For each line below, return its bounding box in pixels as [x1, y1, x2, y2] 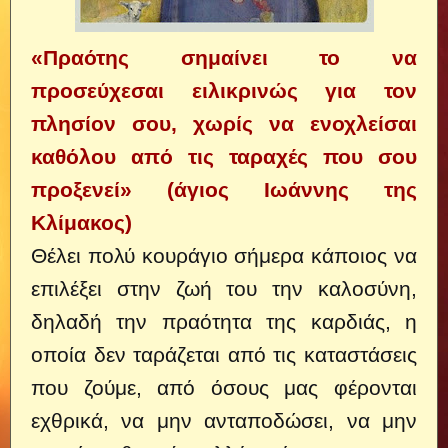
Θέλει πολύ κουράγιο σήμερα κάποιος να [31, 244, 417, 267]
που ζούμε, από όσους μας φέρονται [31, 376, 417, 399]
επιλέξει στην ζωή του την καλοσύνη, [31, 277, 417, 300]
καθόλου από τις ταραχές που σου [31, 145, 417, 168]
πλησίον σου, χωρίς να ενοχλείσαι [31, 112, 417, 135]
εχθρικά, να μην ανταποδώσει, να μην [31, 409, 417, 432]
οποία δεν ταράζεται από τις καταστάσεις [31, 343, 417, 366]
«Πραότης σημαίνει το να [31, 46, 417, 69]
